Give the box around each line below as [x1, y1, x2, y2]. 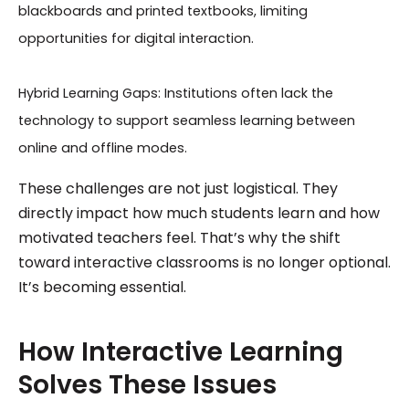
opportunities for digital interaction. [17, 28, 254, 47]
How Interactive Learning [17, 333, 343, 370]
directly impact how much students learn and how [17, 202, 380, 224]
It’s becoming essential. [17, 276, 219, 298]
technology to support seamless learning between [17, 110, 355, 130]
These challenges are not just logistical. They [17, 177, 338, 199]
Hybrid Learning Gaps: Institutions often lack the [17, 83, 333, 102]
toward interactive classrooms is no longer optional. [17, 251, 391, 273]
